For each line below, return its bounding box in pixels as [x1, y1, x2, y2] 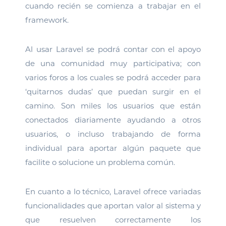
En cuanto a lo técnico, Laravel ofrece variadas [25, 187, 201, 196]
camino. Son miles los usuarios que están [25, 101, 201, 110]
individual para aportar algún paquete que [25, 143, 201, 153]
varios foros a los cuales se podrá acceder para [25, 73, 201, 82]
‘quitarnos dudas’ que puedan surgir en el [25, 87, 201, 96]
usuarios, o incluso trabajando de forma [25, 129, 201, 139]
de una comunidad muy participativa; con [25, 59, 201, 68]
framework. [25, 15, 69, 25]
